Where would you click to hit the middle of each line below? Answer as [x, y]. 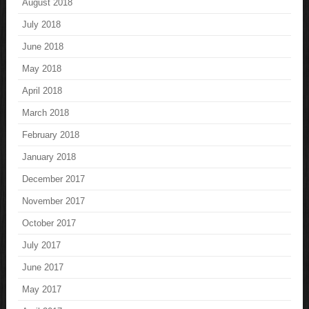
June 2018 [43, 47]
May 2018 [42, 69]
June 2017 [43, 268]
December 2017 [54, 179]
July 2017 [42, 246]
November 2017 [54, 201]
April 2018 [42, 91]
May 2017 [42, 290]
